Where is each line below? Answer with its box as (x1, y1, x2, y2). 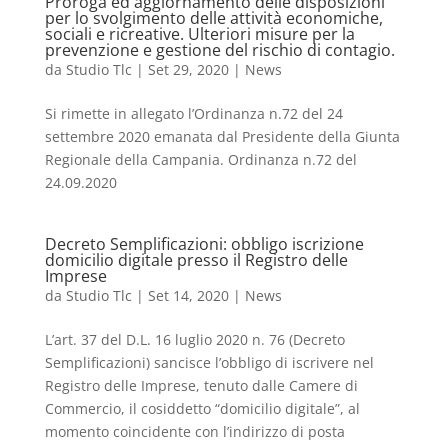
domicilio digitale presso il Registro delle (44, 249, 348, 271)
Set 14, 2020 (147, 286, 229, 305)
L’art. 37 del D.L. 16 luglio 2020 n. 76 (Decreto (44, 330, 345, 349)
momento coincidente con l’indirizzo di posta (44, 422, 345, 441)
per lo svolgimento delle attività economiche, (44, 7, 383, 29)
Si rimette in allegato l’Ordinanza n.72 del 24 (44, 104, 343, 123)
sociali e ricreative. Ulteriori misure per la (44, 23, 355, 45)
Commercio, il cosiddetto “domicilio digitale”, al (44, 399, 360, 418)
